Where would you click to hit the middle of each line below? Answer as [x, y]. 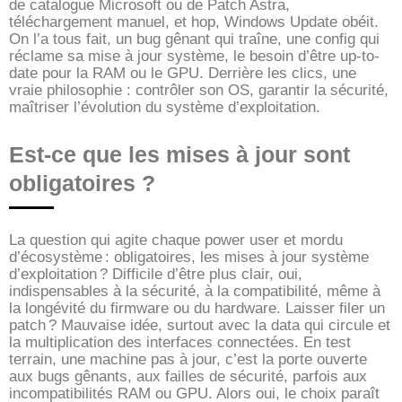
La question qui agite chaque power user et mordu [176, 240]
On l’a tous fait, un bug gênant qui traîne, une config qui [194, 39]
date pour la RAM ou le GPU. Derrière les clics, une [183, 73]
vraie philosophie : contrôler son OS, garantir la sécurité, [199, 90]
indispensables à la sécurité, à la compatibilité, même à [195, 291]
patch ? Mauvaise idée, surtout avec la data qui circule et [200, 325]
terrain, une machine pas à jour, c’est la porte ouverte [188, 359]
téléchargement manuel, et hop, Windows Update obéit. [194, 22]
